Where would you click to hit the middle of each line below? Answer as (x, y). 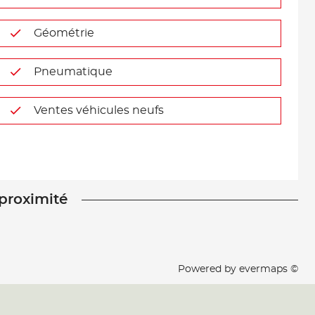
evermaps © (269, 269)
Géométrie (64, 33)
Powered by (208, 269)
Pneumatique (73, 72)
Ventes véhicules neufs (98, 110)
